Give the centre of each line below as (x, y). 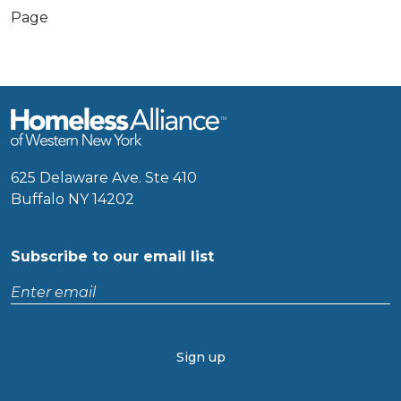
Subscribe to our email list (112, 256)
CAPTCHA (45, 350)
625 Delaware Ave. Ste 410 (104, 178)
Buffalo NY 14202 (73, 199)
